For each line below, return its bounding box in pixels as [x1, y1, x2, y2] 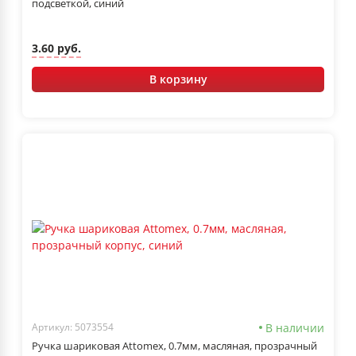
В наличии [265, 319, 324, 335]
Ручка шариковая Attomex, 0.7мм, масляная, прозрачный [32, 338, 317, 353]
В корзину [149, 71, 207, 87]
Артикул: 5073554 [32, 320, 114, 335]
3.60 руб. [32, 41, 81, 56]
